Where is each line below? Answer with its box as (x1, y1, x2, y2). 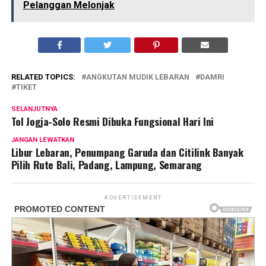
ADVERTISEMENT (103, 194, 163, 201)
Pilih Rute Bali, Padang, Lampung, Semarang (11, 156, 202, 172)
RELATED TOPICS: (11, 72, 75, 81)
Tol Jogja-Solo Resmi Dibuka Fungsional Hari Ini (11, 113, 214, 129)
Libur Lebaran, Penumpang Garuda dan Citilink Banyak (11, 144, 243, 160)
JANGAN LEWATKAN (11, 135, 74, 144)
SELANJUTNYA (11, 104, 58, 113)
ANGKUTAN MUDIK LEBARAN (85, 72, 189, 81)
